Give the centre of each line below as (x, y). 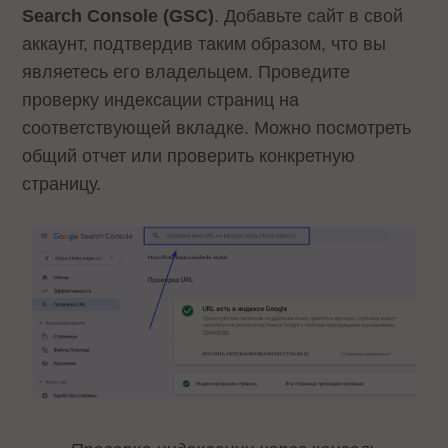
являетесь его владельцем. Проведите (186, 71)
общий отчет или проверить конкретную (189, 155)
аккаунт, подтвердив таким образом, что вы (204, 43)
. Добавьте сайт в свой (309, 15)
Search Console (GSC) (118, 15)
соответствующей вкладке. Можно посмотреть (217, 127)
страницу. (62, 183)
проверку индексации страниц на (161, 99)
